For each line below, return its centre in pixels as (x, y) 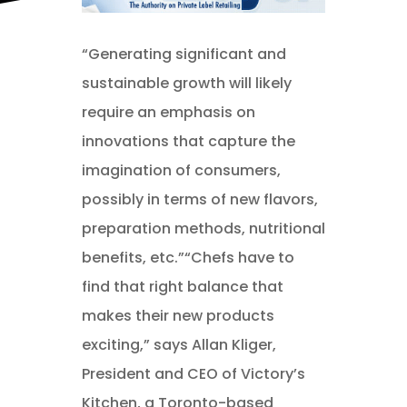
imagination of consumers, (181, 170)
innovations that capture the (188, 141)
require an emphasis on (168, 112)
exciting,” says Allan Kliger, (179, 344)
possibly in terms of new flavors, (199, 199)
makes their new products (178, 315)
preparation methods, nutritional (203, 228)
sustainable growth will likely (186, 83)
